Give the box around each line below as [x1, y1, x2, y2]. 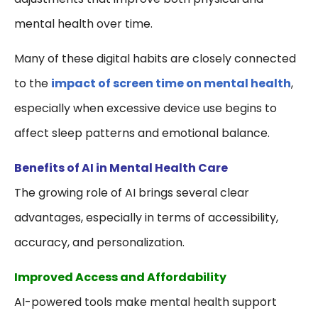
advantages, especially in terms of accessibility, [14, 209, 278, 226]
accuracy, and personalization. [14, 234, 185, 251]
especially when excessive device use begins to [14, 100, 277, 117]
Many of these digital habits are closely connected [14, 50, 296, 67]
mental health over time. [14, 16, 153, 33]
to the [14, 75, 51, 92]
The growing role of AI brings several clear [14, 185, 249, 202]
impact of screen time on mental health [51, 75, 291, 92]
